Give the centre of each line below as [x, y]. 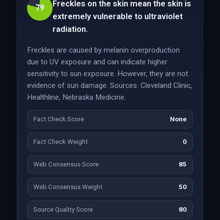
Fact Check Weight [60, 142]
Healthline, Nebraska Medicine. [76, 97]
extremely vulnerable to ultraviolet [117, 16]
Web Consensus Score [66, 164]
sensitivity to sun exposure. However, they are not [107, 74]
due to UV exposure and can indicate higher [97, 62]
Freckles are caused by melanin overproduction [103, 50]
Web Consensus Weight [68, 187]
